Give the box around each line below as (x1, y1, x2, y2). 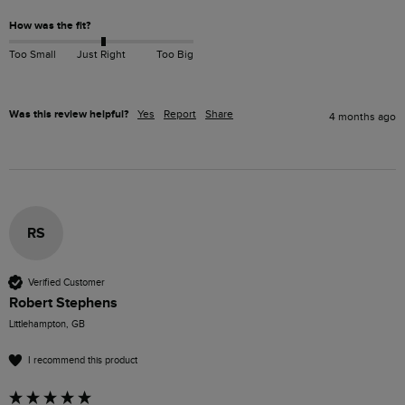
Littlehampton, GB (9, 318, 85, 331)
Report (164, 108, 196, 121)
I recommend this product (28, 353, 137, 366)
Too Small (9, 48, 56, 61)
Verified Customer (28, 276, 105, 288)
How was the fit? (9, 18, 90, 33)
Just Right (76, 48, 126, 61)
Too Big (155, 48, 193, 61)
